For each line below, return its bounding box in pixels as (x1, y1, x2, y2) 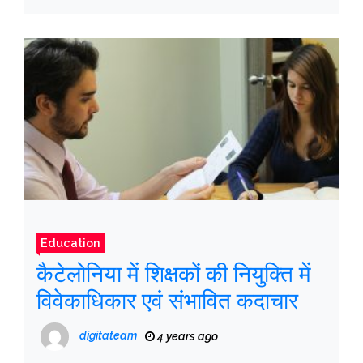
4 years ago (155, 330, 218, 344)
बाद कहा (36, 6, 103, 34)
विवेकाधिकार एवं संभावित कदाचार (36, 288, 298, 315)
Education (41, 236, 100, 250)
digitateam (79, 329, 137, 343)
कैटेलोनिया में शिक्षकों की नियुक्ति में (36, 261, 311, 288)
